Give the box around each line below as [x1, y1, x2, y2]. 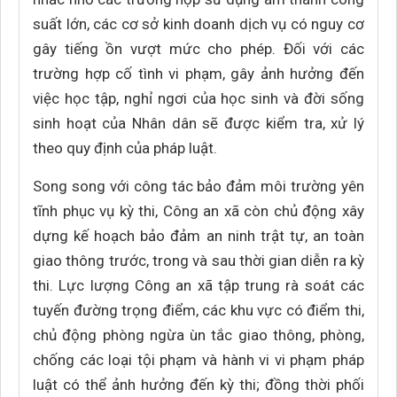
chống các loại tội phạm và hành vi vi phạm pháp [33, 351, 364, 369]
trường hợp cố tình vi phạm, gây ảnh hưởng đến [33, 65, 364, 82]
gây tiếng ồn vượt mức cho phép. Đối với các [33, 40, 364, 58]
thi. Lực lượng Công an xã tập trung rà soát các [33, 276, 364, 294]
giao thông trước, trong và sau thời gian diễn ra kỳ [33, 252, 364, 269]
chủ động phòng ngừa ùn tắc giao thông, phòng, [33, 326, 364, 344]
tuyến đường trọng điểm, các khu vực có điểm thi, [33, 301, 364, 319]
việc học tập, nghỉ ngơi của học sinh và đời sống [33, 90, 364, 107]
